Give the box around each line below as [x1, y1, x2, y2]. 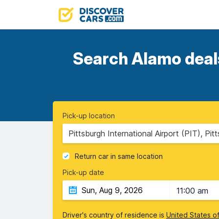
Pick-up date [63, 168, 104, 176]
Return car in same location [75, 152, 163, 161]
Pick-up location [63, 111, 115, 120]
